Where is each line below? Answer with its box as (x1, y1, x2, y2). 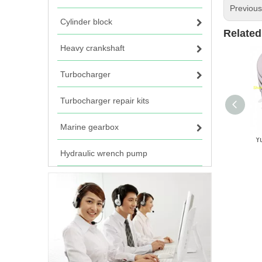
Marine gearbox (60, 122, 119, 132)
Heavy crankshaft (60, 43, 125, 53)
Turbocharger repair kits (60, 96, 149, 105)
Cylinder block (60, 17, 112, 26)
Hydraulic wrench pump (60, 149, 147, 158)
